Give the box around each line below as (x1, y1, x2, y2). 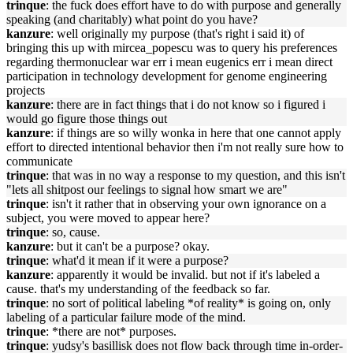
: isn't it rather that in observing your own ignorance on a (46, 197, 326, 210)
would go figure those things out (6, 112, 167, 125)
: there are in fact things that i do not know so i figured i (50, 98, 325, 111)
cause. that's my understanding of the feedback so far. (6, 282, 270, 295)
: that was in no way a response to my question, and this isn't (46, 169, 345, 182)
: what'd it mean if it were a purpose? (46, 254, 229, 267)
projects (6, 84, 45, 97)
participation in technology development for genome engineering (6, 69, 327, 83)
